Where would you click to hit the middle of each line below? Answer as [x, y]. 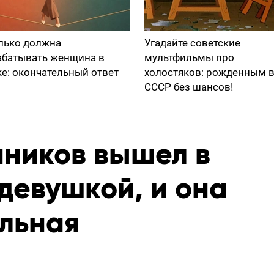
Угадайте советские [192, 43]
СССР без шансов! [189, 87]
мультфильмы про [189, 57]
